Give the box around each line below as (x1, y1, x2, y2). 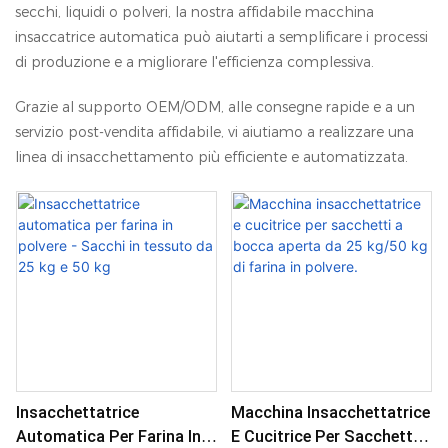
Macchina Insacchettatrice (230, 401, 430, 426)
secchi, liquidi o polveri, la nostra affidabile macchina (15, 2, 374, 21)
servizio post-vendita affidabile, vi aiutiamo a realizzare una (15, 122, 414, 141)
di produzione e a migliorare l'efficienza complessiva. (15, 52, 374, 71)
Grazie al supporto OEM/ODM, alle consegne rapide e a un (15, 97, 415, 116)
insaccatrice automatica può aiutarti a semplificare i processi (15, 27, 428, 46)
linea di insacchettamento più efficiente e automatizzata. (15, 147, 408, 166)
